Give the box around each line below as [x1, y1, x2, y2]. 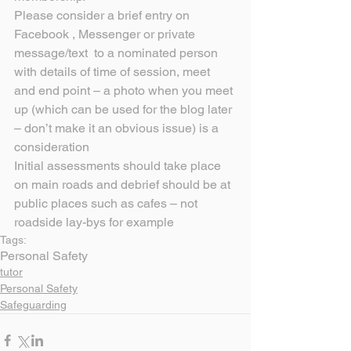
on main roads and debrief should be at [14, 177, 233, 193]
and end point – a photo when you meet [14, 83, 236, 99]
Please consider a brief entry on [14, 8, 193, 24]
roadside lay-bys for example [14, 215, 174, 230]
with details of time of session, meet [14, 64, 213, 80]
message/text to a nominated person [14, 45, 221, 61]
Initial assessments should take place [14, 158, 224, 174]
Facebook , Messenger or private [14, 27, 198, 42]
